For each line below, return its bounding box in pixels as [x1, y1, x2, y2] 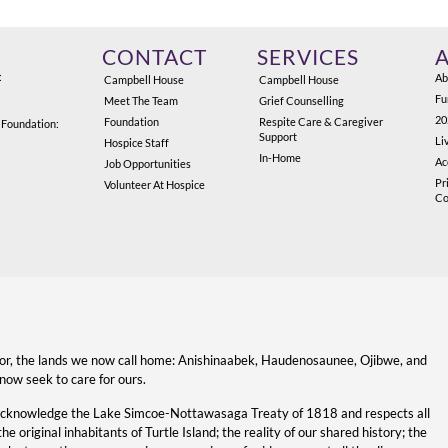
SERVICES [257, 45, 360, 70]
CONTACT [102, 45, 208, 70]
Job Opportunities [104, 157, 192, 171]
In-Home [259, 151, 302, 165]
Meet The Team [104, 94, 179, 108]
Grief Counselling [259, 94, 345, 108]
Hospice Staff [104, 136, 170, 150]
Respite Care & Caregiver [259, 115, 384, 129]
